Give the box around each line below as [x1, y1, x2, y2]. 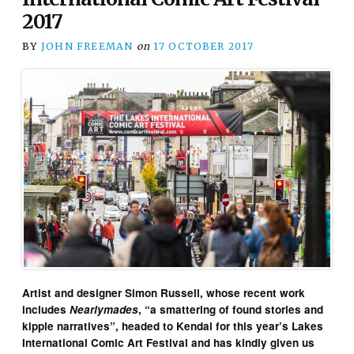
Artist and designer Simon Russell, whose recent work [22, 285, 306, 301]
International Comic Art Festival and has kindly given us [22, 335, 315, 351]
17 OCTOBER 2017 [153, 40, 254, 52]
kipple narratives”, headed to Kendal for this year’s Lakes [22, 318, 324, 334]
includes [22, 302, 70, 318]
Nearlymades [70, 302, 139, 318]
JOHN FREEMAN [40, 40, 134, 52]
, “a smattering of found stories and [138, 302, 324, 318]
